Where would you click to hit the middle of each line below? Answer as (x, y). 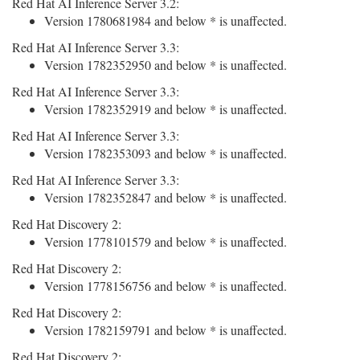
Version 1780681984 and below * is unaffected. (166, 20)
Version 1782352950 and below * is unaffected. (166, 65)
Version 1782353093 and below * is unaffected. (166, 153)
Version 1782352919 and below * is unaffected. (166, 109)
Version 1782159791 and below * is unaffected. (166, 330)
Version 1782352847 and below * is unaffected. (166, 197)
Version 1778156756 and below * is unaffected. (166, 286)
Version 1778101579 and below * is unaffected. (166, 241)
